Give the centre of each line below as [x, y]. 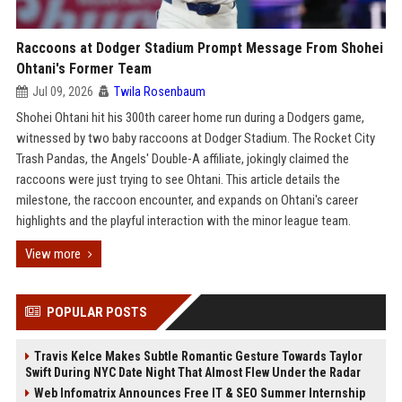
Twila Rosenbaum [159, 92]
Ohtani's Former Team [83, 69]
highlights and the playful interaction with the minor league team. [183, 221]
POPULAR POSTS [96, 312]
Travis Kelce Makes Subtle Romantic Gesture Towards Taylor [198, 356]
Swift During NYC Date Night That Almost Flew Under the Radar [192, 372]
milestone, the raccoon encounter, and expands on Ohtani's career [187, 200]
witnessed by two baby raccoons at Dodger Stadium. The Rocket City [195, 138]
